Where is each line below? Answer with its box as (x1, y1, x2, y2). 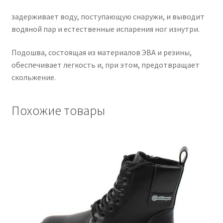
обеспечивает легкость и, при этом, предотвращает (11, 60, 200, 70)
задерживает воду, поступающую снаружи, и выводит (11, 11, 205, 21)
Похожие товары (11, 103, 105, 119)
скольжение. (11, 72, 56, 83)
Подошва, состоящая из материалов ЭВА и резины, (11, 47, 192, 58)
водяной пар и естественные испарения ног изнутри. (11, 23, 200, 34)
